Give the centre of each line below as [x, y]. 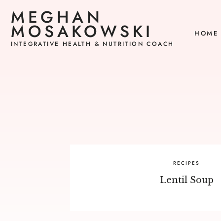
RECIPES [186, 163]
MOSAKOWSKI [82, 31]
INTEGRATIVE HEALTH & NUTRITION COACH [92, 44]
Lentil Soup [187, 180]
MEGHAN [57, 17]
